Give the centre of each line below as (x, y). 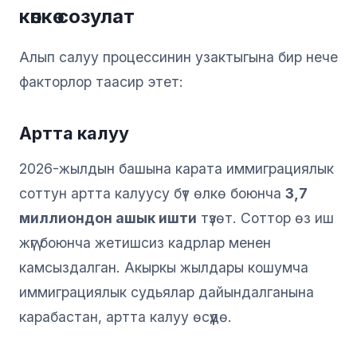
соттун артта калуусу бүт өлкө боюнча (152, 193)
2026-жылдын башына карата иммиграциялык (177, 168)
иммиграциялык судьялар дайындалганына (167, 292)
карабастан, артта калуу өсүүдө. (126, 316)
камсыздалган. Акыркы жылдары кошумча (164, 267)
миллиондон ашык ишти (108, 218)
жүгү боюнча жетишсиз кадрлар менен (145, 242)
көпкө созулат (77, 16)
